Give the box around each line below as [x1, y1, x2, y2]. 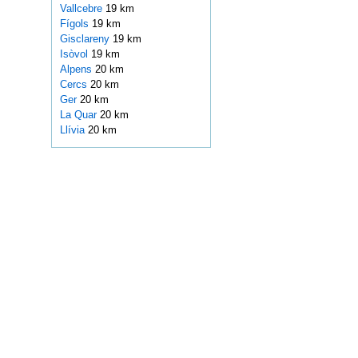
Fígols [59, 18, 92, 30]
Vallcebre [59, 2, 105, 15]
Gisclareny [59, 33, 113, 46]
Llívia [59, 124, 88, 137]
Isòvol [59, 48, 91, 61]
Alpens [59, 63, 95, 76]
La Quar [59, 109, 100, 121]
